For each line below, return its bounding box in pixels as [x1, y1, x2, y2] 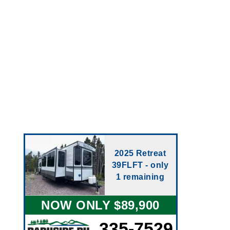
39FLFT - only [111, 161, 169, 169]
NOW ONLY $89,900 [41, 198, 160, 212]
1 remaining [116, 172, 165, 181]
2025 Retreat [114, 149, 166, 158]
